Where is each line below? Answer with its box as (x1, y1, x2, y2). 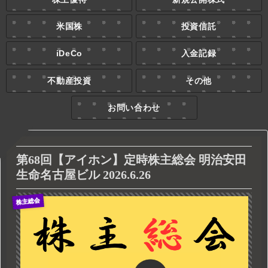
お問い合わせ (107, 102, 161, 112)
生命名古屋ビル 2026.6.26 (16, 167, 151, 181)
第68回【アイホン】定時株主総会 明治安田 (16, 153, 246, 166)
